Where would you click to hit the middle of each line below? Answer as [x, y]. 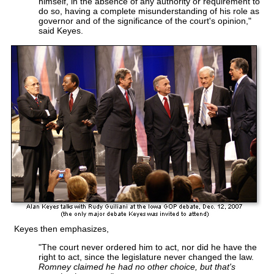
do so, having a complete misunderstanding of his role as [149, 11]
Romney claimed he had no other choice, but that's [137, 267]
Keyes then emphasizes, [61, 229]
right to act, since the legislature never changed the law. [146, 257]
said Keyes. [61, 31]
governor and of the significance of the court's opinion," [145, 21]
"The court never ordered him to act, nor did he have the [148, 247]
